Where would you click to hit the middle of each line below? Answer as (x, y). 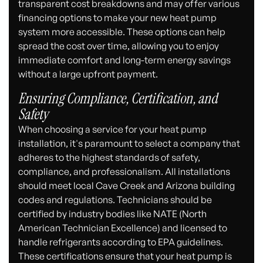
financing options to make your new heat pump (118, 17)
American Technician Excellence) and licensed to (123, 227)
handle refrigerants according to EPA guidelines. (121, 242)
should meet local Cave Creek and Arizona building (127, 185)
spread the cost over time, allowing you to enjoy (119, 45)
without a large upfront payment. (88, 74)
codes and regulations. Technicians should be (115, 199)
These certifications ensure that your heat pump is (125, 256)
